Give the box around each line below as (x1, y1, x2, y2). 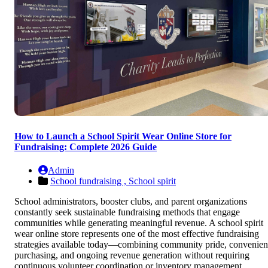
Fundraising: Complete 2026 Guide (14, 142, 157, 153)
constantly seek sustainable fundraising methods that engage (14, 207, 240, 218)
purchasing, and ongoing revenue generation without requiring (14, 250, 249, 261)
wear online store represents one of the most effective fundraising (14, 229, 259, 239)
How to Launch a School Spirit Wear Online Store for (14, 131, 232, 142)
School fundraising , (50, 176, 129, 187)
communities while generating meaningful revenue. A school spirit (14, 218, 263, 229)
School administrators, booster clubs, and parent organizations (14, 196, 247, 207)
